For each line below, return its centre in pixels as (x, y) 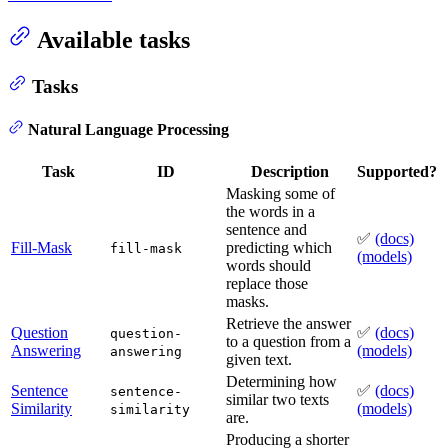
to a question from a (288, 341)
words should (268, 265)
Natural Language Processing (128, 129)
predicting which (279, 247)
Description (289, 171)
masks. (247, 301)
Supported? (397, 171)
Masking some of (280, 193)
